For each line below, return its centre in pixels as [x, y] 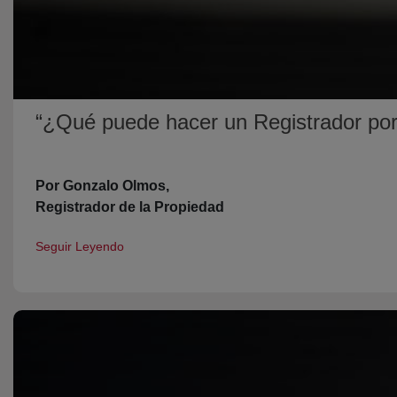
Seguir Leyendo [80, 247]
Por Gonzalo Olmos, [102, 186]
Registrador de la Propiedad [130, 207]
